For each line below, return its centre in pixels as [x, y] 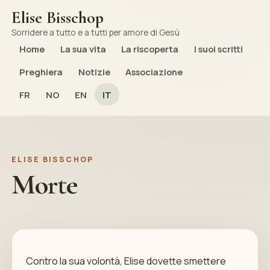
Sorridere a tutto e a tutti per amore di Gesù [96, 32]
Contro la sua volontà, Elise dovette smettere [126, 261]
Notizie [94, 71]
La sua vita [83, 49]
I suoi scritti [218, 49]
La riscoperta [150, 49]
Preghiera [41, 71]
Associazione [154, 71]
